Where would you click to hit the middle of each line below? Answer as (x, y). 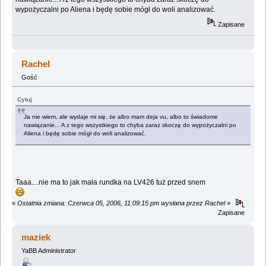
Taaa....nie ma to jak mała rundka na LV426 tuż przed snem (111, 182)
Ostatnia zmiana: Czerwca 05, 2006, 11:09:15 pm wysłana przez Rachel (121, 203)
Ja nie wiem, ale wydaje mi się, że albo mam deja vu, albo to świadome (121, 116)
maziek (36, 237)
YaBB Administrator (48, 250)
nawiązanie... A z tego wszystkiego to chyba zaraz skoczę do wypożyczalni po (130, 125)
